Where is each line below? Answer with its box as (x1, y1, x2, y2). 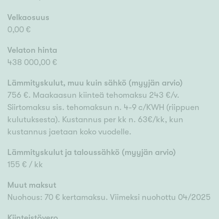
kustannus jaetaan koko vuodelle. (7, 127, 131, 137)
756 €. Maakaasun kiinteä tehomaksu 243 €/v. (7, 90, 179, 100)
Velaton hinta (7, 45, 57, 55)
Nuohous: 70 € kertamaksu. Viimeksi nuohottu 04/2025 (7, 193, 211, 202)
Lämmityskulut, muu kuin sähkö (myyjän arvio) (7, 78, 183, 88)
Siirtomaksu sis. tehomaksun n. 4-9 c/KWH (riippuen (7, 103, 199, 112)
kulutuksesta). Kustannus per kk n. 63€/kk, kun (7, 115, 183, 125)
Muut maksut (7, 180, 56, 190)
